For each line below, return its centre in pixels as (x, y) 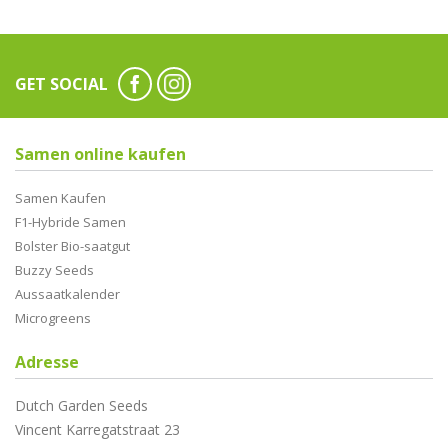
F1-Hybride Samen (70, 222)
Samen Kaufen (60, 198)
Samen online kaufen (100, 154)
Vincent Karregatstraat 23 (97, 430)
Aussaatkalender (67, 294)
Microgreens (53, 318)
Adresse (47, 362)
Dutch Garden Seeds (81, 406)
